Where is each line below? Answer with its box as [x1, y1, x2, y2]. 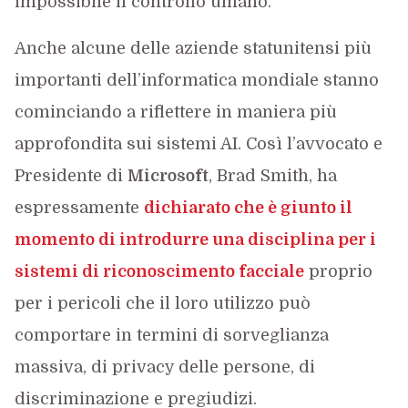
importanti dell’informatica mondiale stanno [14, 71, 379, 89]
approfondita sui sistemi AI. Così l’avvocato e [14, 135, 382, 153]
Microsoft [127, 167, 209, 185]
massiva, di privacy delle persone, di [14, 358, 315, 376]
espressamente [14, 199, 144, 217]
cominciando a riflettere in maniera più [14, 103, 337, 121]
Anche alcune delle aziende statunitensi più [14, 39, 372, 57]
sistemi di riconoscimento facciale [14, 262, 304, 280]
